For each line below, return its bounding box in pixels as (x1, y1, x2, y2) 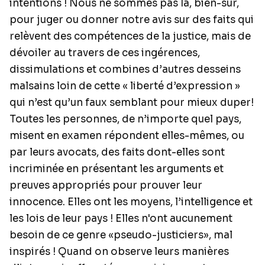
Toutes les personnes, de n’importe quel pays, (9, 113, 241, 125)
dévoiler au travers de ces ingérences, (9, 47, 200, 59)
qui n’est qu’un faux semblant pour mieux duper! (9, 96, 254, 109)
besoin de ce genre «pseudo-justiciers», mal (9, 229, 232, 241)
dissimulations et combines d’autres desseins (9, 63, 241, 76)
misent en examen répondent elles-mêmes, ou (9, 130, 244, 142)
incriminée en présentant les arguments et (9, 163, 224, 175)
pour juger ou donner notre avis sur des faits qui (9, 14, 254, 26)
